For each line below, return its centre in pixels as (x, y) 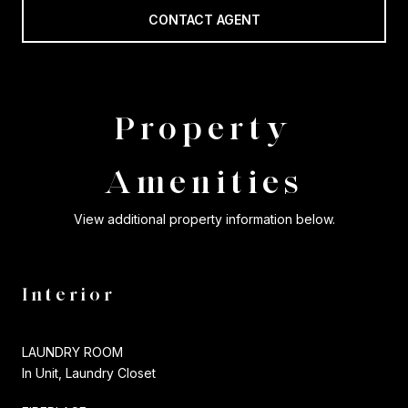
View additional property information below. (204, 219)
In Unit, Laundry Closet (89, 372)
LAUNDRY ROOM (72, 352)
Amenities (204, 181)
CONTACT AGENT (204, 19)
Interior (69, 294)
